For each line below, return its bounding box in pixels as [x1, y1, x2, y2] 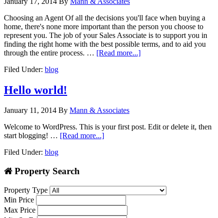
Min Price [4, 195, 34, 204]
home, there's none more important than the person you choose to [4, 22, 203, 31]
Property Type [4, 185, 48, 194]
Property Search [12, 166, 80, 177]
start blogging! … [4, 131, 60, 140]
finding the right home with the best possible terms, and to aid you [4, 39, 206, 48]
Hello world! [4, 83, 67, 96]
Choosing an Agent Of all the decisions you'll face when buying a [4, 13, 205, 22]
